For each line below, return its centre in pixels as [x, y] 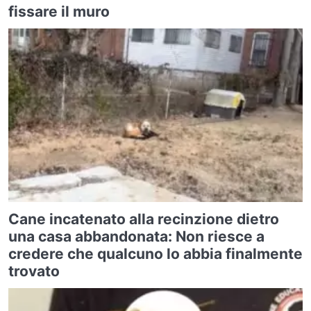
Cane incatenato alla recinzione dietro [144, 219]
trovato [34, 271]
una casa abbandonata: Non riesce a [136, 236]
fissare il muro [59, 11]
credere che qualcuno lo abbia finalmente [155, 254]
